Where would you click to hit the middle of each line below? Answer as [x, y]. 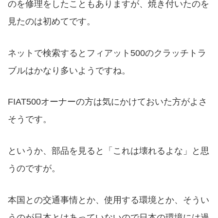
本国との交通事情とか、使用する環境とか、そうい [109, 200]
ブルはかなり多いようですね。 [69, 70]
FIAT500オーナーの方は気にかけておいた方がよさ [108, 102]
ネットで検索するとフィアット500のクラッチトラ [107, 53]
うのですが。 [34, 169]
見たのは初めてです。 [52, 21]
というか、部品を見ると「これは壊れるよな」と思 [109, 151]
